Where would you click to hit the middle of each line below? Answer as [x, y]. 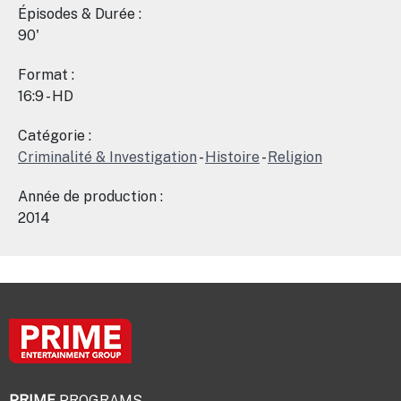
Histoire [232, 157]
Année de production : [90, 196]
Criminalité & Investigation [107, 157]
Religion [295, 157]
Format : [46, 75]
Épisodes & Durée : [80, 14]
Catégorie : [55, 136]
